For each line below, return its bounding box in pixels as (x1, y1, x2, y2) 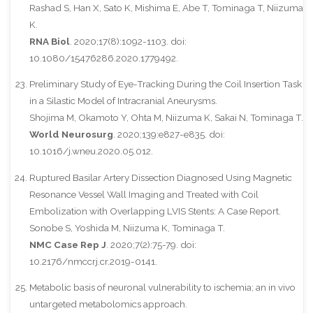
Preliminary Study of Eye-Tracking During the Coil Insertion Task (29, 78, 302, 90)
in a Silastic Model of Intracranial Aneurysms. (29, 95, 217, 107)
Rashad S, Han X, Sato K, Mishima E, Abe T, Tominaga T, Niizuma (29, 1, 303, 13)
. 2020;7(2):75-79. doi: (105, 238, 196, 250)
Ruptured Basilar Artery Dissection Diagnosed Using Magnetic (29, 171, 292, 183)
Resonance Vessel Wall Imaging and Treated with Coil (29, 188, 259, 200)
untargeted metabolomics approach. (29, 298, 187, 310)
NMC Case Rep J (29, 238, 106, 250)
